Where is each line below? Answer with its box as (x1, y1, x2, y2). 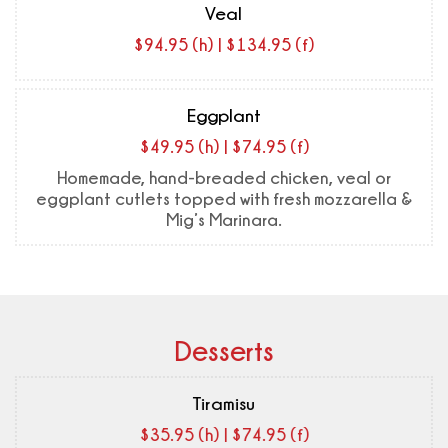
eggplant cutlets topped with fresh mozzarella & (36, 189, 412, 209)
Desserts (174, 335, 274, 367)
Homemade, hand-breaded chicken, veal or (57, 168, 391, 188)
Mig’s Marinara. (166, 210, 282, 230)
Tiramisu (192, 393, 256, 414)
